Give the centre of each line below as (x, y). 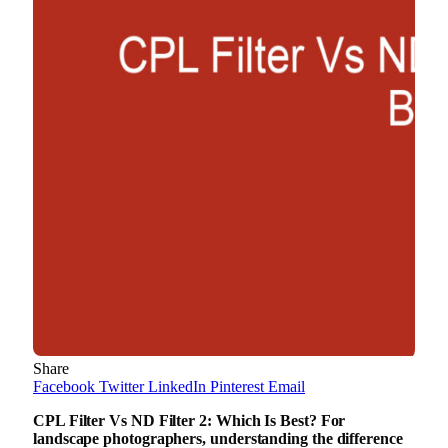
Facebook (64, 386)
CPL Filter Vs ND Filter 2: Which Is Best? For (189, 420)
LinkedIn (177, 386)
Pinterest (237, 386)
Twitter (121, 386)
